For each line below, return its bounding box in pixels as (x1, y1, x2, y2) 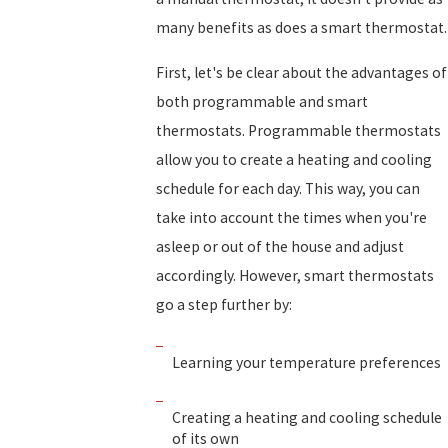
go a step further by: (156, 294, 292, 314)
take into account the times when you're (156, 207, 427, 227)
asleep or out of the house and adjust (156, 236, 404, 256)
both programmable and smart (156, 91, 368, 111)
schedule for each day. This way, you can (156, 178, 420, 198)
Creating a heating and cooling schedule (171, 407, 442, 427)
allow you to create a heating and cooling (156, 149, 432, 169)
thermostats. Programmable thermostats (156, 120, 441, 140)
